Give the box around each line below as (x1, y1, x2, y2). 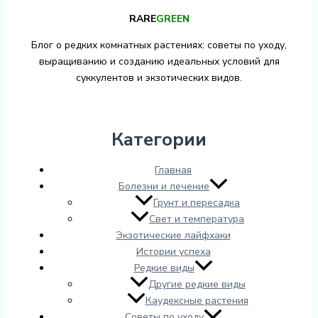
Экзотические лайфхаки (116, 228, 231, 242)
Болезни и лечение (119, 179, 209, 193)
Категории (111, 126, 207, 152)
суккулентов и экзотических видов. (76, 70, 242, 84)
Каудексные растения (145, 293, 248, 307)
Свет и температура (149, 212, 244, 226)
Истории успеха (136, 244, 211, 258)
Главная (155, 163, 192, 177)
